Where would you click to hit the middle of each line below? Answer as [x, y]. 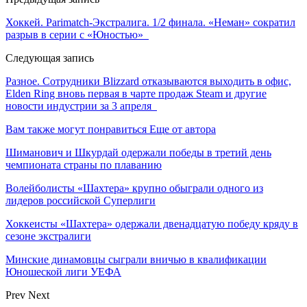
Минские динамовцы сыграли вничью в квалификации [136, 259]
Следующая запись [50, 58]
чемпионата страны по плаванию [84, 164]
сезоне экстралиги [48, 236]
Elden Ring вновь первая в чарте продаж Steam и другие [136, 93]
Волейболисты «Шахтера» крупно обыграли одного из [134, 188]
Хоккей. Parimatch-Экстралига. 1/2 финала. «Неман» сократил [150, 22]
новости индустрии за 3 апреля [81, 106]
